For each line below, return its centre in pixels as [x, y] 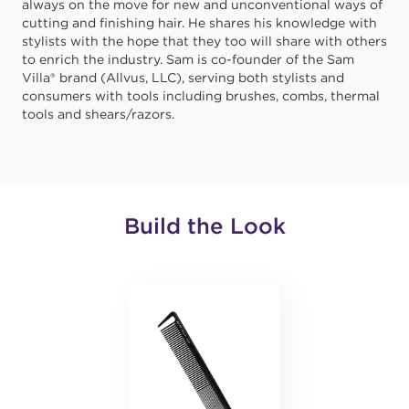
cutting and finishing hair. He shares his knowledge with [199, 23]
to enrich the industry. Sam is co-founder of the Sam [188, 59]
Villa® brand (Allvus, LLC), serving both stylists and [183, 78]
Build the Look [204, 225]
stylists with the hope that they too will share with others [204, 41]
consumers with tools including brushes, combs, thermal [201, 96]
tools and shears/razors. [98, 114]
